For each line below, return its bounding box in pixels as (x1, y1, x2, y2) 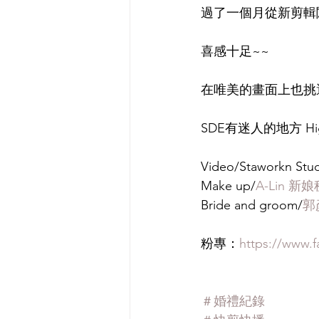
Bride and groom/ (201, 197, 303, 213)
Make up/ (201, 178, 256, 194)
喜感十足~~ (201, 43, 269, 59)
